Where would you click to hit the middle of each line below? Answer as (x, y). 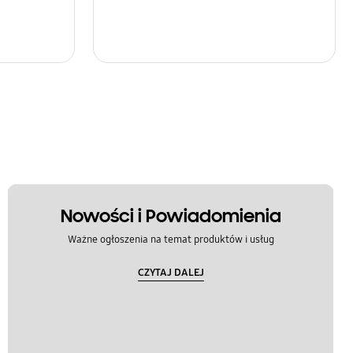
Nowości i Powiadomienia (171, 216)
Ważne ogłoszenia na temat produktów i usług (171, 240)
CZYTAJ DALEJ (171, 272)
